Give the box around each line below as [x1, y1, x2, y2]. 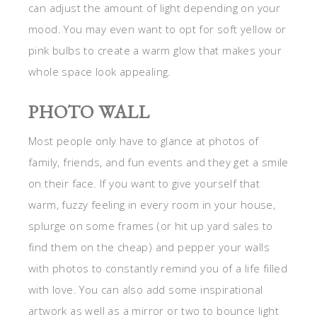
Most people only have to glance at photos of [28, 134, 259, 149]
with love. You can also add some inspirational [28, 282, 263, 297]
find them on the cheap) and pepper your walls [28, 240, 270, 255]
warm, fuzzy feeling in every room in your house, [28, 197, 276, 212]
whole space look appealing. [28, 64, 171, 79]
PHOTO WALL [28, 100, 150, 125]
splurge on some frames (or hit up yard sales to [28, 219, 273, 234]
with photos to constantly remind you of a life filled [28, 261, 288, 276]
